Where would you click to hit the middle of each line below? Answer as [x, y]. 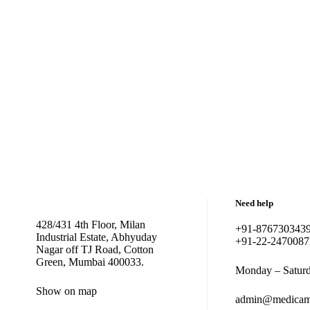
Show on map [66, 291]
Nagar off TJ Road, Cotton [95, 249]
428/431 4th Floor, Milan [91, 225]
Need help [254, 203]
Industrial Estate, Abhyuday [97, 237]
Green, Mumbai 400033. [90, 262]
